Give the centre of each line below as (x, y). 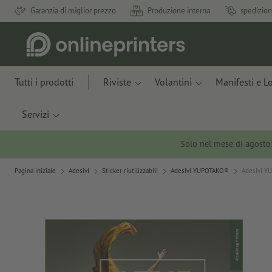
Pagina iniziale (35, 171)
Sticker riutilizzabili (130, 171)
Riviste (117, 82)
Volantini (173, 82)
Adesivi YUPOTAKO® (200, 171)
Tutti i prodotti (44, 82)
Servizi (36, 114)
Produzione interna (179, 11)
